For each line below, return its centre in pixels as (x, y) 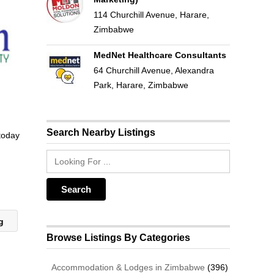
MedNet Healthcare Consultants (160, 55)
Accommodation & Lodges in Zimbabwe (127, 267)
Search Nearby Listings (101, 132)
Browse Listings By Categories (119, 238)
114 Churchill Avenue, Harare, (151, 15)
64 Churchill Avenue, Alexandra (154, 70)
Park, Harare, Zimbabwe (141, 85)
